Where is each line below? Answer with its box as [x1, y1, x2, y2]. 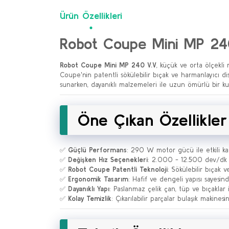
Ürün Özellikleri [60, 10, 122, 21]
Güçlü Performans [68, 146, 127, 154]
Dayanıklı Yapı [68, 185, 109, 193]
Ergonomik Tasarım [68, 175, 128, 183]
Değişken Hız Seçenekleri [68, 156, 148, 164]
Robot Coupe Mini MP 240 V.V [60, 61, 156, 69]
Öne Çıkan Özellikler [78, 110, 227, 129]
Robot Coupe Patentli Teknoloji [68, 166, 168, 173]
